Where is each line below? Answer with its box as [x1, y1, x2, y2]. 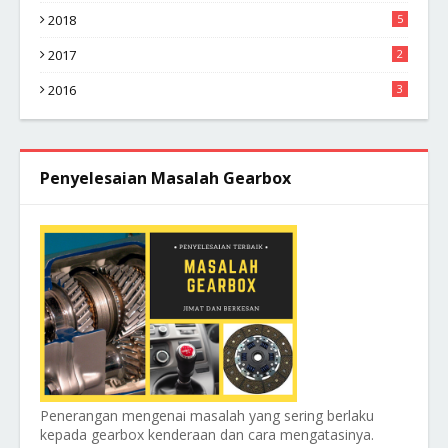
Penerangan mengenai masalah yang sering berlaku [40, 406, 374, 425]
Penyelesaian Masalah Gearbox [40, 167, 291, 189]
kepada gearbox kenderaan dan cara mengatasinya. [40, 425, 374, 444]
